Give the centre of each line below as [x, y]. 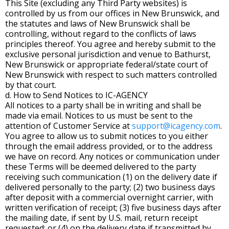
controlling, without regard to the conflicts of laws [101, 34]
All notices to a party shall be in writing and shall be [103, 105]
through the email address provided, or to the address [109, 146]
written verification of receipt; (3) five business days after [113, 208]
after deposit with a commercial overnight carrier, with [109, 197]
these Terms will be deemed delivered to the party [101, 167]
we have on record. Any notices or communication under [112, 156]
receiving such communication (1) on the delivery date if [111, 177]
